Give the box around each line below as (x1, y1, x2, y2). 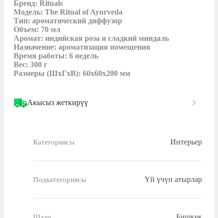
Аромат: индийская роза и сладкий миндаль (14, 34, 169, 43)
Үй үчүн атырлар (145, 175, 202, 184)
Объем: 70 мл (14, 25, 60, 34)
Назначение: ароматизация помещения (14, 43, 150, 52)
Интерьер (170, 138, 202, 146)
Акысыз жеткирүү (27, 98, 88, 107)
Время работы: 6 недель (14, 52, 98, 60)
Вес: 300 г (14, 60, 47, 69)
